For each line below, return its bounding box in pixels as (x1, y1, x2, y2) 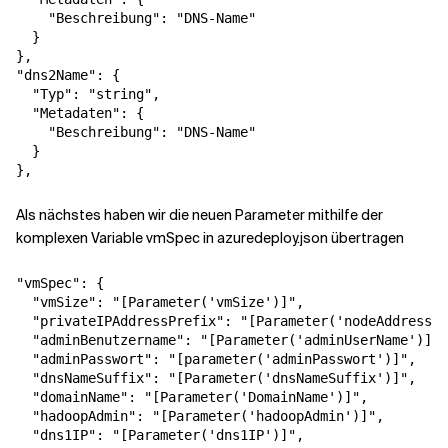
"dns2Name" (16, 67, 96, 84)
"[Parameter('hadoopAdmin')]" (152, 408, 376, 425)
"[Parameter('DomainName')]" (144, 389, 360, 406)
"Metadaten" (32, 105, 120, 122)
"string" (88, 86, 152, 103)
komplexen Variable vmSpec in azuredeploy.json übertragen (16, 229, 404, 248)
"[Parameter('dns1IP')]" (112, 427, 296, 444)
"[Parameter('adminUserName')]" (200, 332, 440, 349)
